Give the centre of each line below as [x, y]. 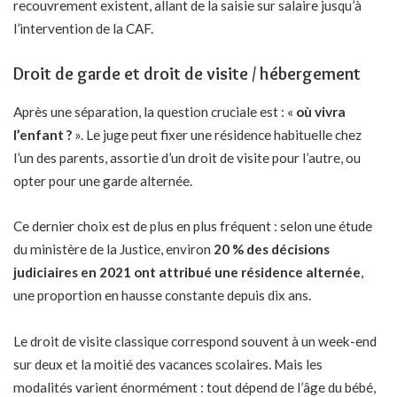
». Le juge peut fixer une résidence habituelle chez [217, 134]
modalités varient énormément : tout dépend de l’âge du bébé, [195, 387]
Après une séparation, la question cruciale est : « [155, 111]
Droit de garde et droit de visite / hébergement [187, 74]
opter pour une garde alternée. [103, 180]
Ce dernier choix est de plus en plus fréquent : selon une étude [193, 226]
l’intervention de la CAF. [83, 28]
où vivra [321, 111]
